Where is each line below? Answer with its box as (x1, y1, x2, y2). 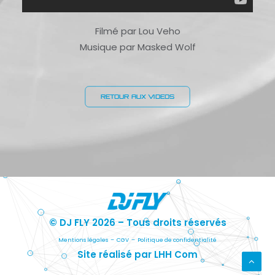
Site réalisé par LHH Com (77, 247, 198, 261)
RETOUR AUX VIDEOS (101, 93, 174, 100)
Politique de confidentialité (137, 236, 217, 244)
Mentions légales (58, 236, 108, 244)
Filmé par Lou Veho (95, 24, 180, 37)
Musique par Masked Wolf (79, 40, 196, 53)
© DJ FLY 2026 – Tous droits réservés (48, 215, 227, 229)
